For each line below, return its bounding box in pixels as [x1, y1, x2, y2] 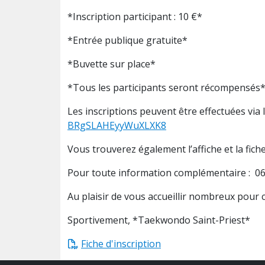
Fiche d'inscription [81, 237, 161, 251]
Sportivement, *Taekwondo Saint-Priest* [67, 214, 250, 227]
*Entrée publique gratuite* [67, 34, 190, 47]
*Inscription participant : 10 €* [67, 10, 205, 24]
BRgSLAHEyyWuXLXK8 [67, 119, 166, 132]
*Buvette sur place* [67, 57, 158, 71]
